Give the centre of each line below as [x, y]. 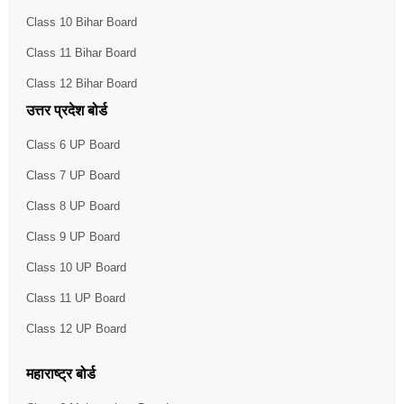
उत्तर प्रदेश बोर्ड [66, 110]
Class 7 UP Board [73, 175]
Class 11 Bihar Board [81, 52]
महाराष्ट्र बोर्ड [60, 373]
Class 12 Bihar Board [81, 83]
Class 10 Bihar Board [81, 22]
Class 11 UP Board [75, 298]
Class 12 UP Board [76, 328]
